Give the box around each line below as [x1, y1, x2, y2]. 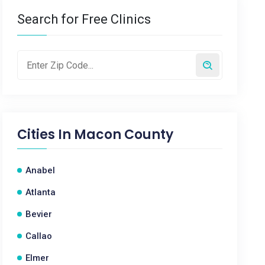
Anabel [25, 165, 56, 176]
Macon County [74, 125, 174, 144]
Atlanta [25, 187, 56, 198]
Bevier [25, 209, 53, 219]
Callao [25, 231, 53, 241]
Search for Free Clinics [17, 12, 151, 27]
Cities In [17, 125, 75, 144]
